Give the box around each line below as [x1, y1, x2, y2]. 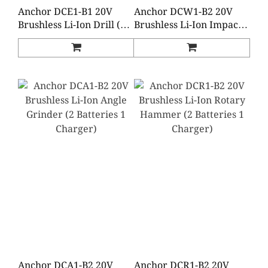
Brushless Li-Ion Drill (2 [18, 19, 126, 31]
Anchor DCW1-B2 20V [134, 6, 233, 18]
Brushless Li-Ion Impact [134, 19, 242, 31]
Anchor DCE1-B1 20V [18, 6, 112, 18]
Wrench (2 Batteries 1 [134, 32, 234, 44]
